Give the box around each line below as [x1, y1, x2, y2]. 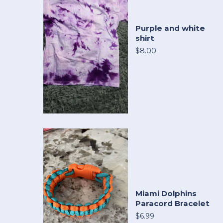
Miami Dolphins [135, 189, 197, 199]
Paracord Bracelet [135, 199, 210, 209]
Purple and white [135, 23, 205, 33]
